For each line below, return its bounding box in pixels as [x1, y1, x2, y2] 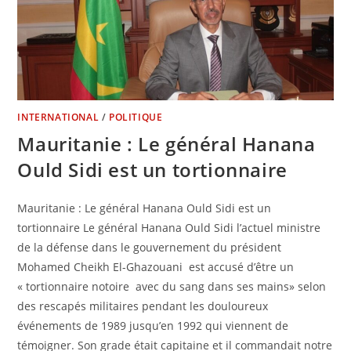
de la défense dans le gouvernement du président [17, 240, 282, 255]
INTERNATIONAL [17, 110, 100, 125]
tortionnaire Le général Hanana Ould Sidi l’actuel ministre [17, 220, 321, 236]
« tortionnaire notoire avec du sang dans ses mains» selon [17, 279, 327, 295]
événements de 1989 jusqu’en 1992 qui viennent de [17, 318, 289, 334]
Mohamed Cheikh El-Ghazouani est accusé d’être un [17, 259, 295, 275]
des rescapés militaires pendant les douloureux [17, 299, 269, 314]
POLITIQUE [109, 110, 163, 125]
